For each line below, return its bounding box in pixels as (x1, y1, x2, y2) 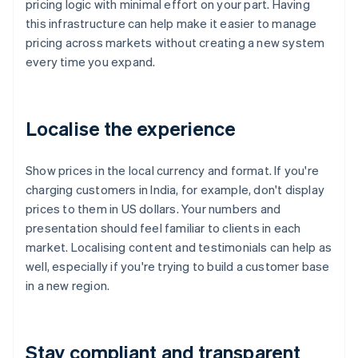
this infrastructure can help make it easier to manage (26, 15, 317, 32)
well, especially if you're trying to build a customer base (26, 258, 330, 275)
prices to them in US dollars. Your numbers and (26, 201, 281, 217)
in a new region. (26, 277, 110, 294)
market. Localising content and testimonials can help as (26, 239, 332, 256)
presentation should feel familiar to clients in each (26, 220, 301, 237)
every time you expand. (26, 54, 156, 70)
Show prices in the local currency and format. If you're (26, 162, 320, 179)
